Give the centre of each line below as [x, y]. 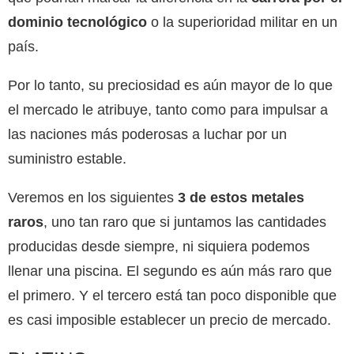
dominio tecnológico [77, 22]
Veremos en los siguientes [93, 197]
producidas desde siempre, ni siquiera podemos [159, 246]
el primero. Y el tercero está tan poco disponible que [172, 295]
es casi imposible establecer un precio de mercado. [169, 320]
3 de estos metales [241, 197]
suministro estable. [67, 158]
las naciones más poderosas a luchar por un [147, 134]
